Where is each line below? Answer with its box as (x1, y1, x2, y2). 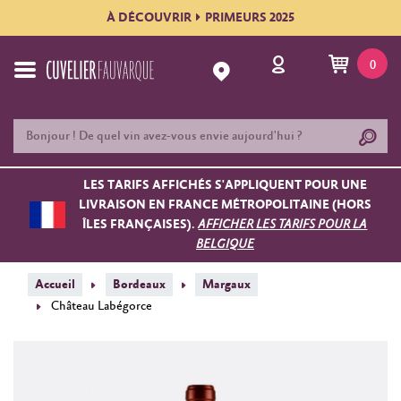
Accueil (35, 277, 75, 292)
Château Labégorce (50, 299, 152, 314)
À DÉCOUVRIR (107, 10, 192, 25)
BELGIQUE (195, 237, 254, 252)
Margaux (202, 277, 252, 292)
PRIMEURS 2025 (205, 10, 294, 25)
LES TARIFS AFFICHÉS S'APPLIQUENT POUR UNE (82, 178, 367, 193)
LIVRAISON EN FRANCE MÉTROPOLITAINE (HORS (78, 198, 371, 213)
